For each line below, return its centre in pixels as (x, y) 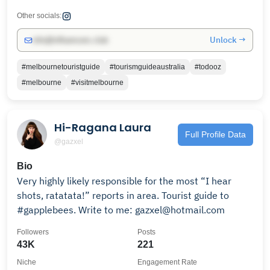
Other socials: (39, 16)
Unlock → (228, 40)
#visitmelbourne (97, 83)
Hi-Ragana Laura (103, 127)
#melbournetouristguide (61, 67)
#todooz (208, 67)
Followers (33, 232)
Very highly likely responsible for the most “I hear (124, 181)
